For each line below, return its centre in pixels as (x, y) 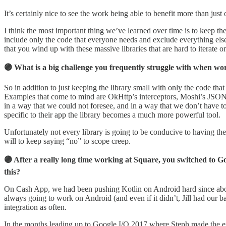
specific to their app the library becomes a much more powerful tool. (112, 115)
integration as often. (35, 207)
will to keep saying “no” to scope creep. (67, 141)
